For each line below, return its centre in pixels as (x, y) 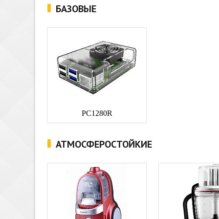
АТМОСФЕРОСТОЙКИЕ (104, 144)
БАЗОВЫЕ (76, 9)
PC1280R (97, 113)
